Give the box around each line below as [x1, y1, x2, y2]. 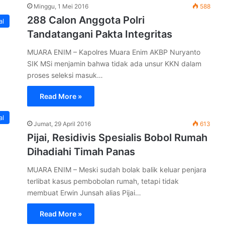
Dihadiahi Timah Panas [27, 146, 135, 158]
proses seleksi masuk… [27, 71, 103, 79]
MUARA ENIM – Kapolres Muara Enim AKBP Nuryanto [27, 48, 200, 56]
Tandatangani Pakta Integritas [27, 28, 172, 40]
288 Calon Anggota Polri [27, 14, 145, 26]
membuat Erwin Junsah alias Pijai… [27, 188, 141, 197]
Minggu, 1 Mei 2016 [34, 3, 88, 10]
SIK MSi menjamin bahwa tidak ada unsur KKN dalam [27, 59, 201, 68]
